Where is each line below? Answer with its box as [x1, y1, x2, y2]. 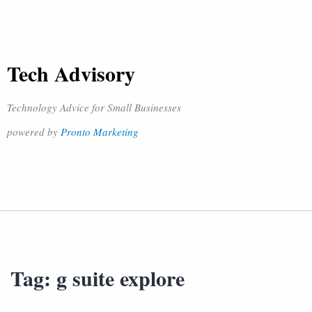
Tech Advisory [7, 58, 135, 88]
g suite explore [56, 263, 185, 293]
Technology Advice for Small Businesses [7, 100, 181, 114]
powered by [7, 125, 61, 139]
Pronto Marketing [61, 125, 139, 139]
